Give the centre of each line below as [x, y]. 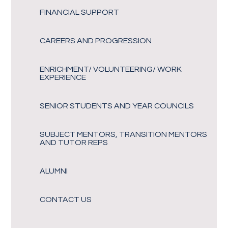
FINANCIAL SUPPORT [80, 12]
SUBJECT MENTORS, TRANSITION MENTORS [124, 134]
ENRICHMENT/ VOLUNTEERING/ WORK [111, 69]
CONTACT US [66, 199]
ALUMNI [54, 171]
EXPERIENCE [63, 77]
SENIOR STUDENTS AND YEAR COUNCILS [117, 106]
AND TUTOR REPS [74, 142]
